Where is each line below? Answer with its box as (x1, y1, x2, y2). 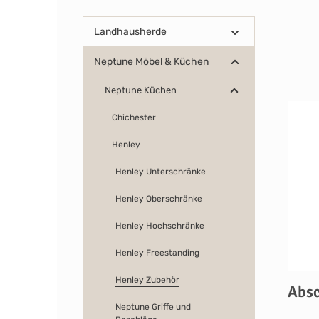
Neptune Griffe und (115, 302, 191, 312)
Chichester (112, 113, 156, 122)
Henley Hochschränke (115, 221, 204, 231)
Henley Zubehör (115, 275, 179, 285)
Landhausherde (94, 26, 167, 38)
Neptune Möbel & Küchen (94, 56, 209, 68)
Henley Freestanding (115, 248, 199, 258)
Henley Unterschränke (115, 167, 206, 177)
